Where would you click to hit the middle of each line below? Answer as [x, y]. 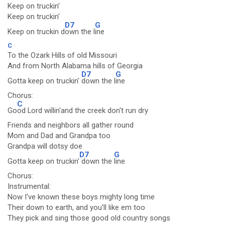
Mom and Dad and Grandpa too [59, 136]
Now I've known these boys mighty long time [81, 197]
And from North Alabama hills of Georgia [75, 66]
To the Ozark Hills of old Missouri [62, 55]
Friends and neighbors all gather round [71, 125]
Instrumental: [29, 186]
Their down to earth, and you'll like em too [76, 207]
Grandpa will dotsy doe [45, 146]
